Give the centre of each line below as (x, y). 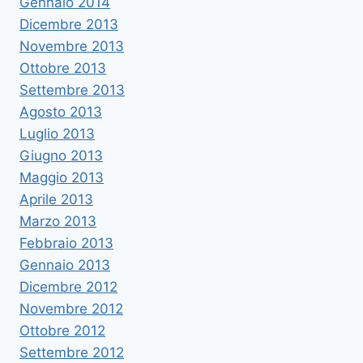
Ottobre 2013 (63, 68)
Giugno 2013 (61, 155)
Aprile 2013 (56, 199)
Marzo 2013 (58, 221)
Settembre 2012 (72, 352)
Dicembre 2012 (68, 286)
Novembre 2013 (72, 46)
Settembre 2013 (72, 90)
